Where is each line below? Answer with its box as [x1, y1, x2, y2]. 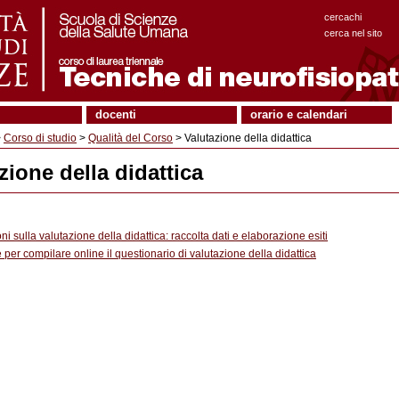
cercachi [324, 12, 362, 22]
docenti [95, 108, 136, 121]
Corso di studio [4, 132, 77, 144]
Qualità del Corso [88, 132, 173, 144]
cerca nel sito [324, 28, 382, 38]
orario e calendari [250, 108, 347, 121]
